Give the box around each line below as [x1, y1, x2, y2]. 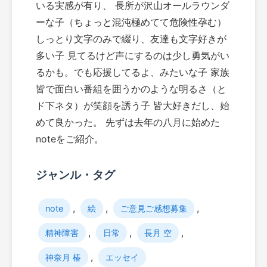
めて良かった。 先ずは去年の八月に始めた [36, 116, 220, 129]
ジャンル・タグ [36, 168, 115, 182]
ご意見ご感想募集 [120, 203, 187, 213]
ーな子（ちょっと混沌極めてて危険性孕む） [36, 16, 226, 29]
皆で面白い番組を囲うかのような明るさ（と [36, 83, 226, 95]
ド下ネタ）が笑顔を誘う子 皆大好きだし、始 [36, 100, 229, 112]
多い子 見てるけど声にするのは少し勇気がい [36, 49, 229, 62]
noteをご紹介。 [36, 133, 104, 145]
